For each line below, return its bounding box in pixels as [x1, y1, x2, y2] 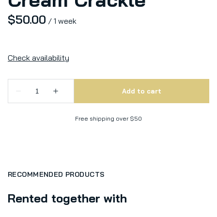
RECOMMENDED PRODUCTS [8, 170, 105, 179]
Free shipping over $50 [75, 115, 142, 122]
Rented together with [8, 191, 127, 205]
